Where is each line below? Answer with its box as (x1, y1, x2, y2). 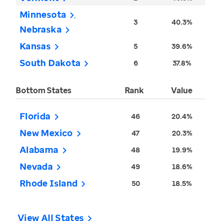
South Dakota (20, 57, 81, 69)
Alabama (20, 144, 59, 156)
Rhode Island (20, 177, 78, 189)
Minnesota (20, 8, 67, 21)
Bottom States (16, 85, 72, 96)
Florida (20, 110, 51, 122)
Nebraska (20, 23, 62, 36)
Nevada (20, 160, 53, 173)
